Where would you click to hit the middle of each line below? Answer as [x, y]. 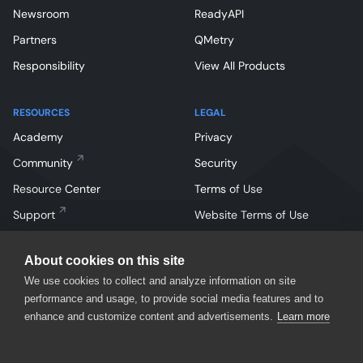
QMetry [214, 40]
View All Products [240, 66]
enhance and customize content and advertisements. [149, 316]
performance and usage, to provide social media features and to [174, 299]
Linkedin [69, 342]
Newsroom [41, 14]
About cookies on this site [105, 261]
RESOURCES [41, 113]
